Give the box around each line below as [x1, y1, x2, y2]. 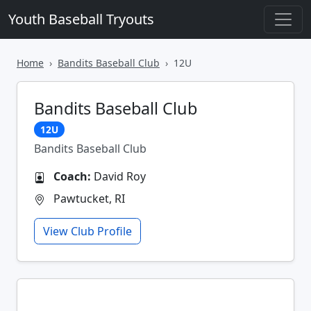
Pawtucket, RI [51, 191, 125, 206]
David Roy [91, 169, 146, 184]
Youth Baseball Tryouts [8, 10, 154, 28]
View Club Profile [43, 224, 132, 239]
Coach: [53, 169, 91, 184]
